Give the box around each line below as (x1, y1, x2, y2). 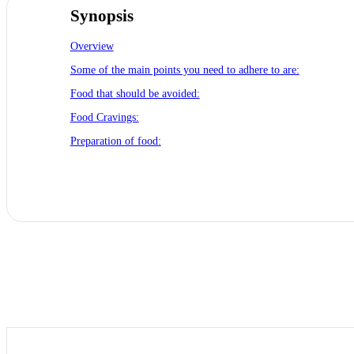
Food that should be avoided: (70, 87, 200, 100)
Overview (70, 40, 114, 52)
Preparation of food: (70, 134, 161, 147)
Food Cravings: (70, 111, 139, 123)
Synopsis (70, 6, 134, 26)
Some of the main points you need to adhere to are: (70, 63, 299, 76)
